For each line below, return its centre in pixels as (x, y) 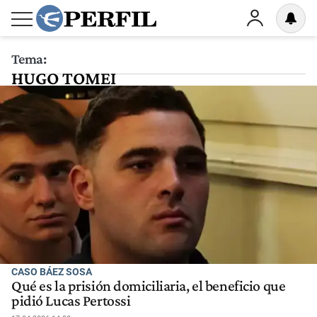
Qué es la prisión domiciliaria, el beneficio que (149, 286)
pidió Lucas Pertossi (71, 301)
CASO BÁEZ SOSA (52, 272)
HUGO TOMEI (64, 78)
